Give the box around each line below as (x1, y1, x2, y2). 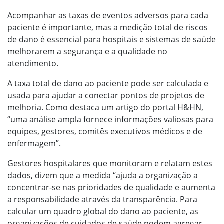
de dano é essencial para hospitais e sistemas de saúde (7, 34, 216, 45)
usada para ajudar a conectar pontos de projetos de (7, 90, 204, 101)
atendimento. (7, 58, 58, 69)
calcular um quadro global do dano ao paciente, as (7, 206, 198, 217)
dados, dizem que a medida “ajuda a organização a (7, 170, 198, 181)
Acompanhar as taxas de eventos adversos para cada (7, 10, 208, 21)
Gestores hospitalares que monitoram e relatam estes (7, 158, 212, 169)
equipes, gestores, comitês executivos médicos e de (7, 126, 202, 137)
